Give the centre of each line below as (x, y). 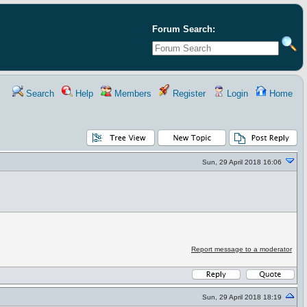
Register (188, 94)
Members (132, 94)
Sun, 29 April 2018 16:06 (242, 162)
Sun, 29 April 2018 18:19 (242, 297)
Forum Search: (184, 29)
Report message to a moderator (241, 249)
